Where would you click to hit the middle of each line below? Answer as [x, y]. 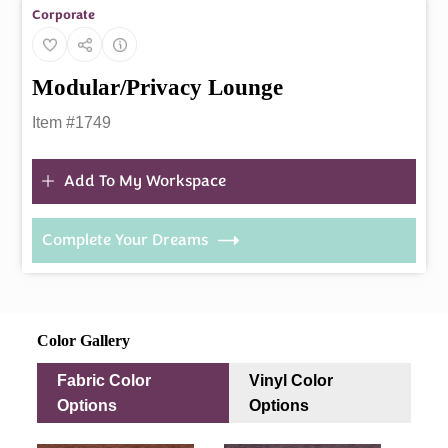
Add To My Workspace [145, 180]
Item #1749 [72, 123]
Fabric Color [104, 381]
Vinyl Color [290, 381]
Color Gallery [84, 340]
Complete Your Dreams [125, 240]
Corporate [64, 15]
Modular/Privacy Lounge [158, 87]
